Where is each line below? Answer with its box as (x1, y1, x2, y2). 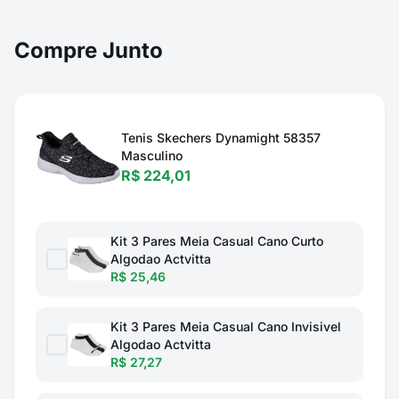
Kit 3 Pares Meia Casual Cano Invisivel (110, 319, 341, 334)
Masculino (121, 148, 183, 163)
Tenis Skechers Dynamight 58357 (121, 130, 321, 145)
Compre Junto (14, 37, 163, 63)
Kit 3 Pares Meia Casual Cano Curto (110, 233, 323, 248)
